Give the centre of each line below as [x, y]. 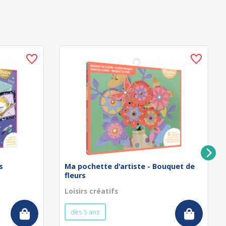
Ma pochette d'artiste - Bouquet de [130, 166]
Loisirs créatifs [91, 191]
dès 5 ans [85, 212]
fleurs [75, 175]
